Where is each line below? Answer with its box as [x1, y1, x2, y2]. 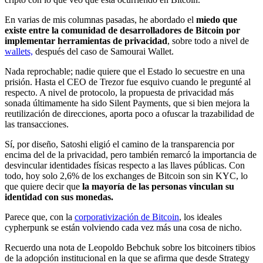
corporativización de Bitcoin [75, 212, 179, 222]
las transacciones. [5, 119, 69, 130]
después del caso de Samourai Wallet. [33, 46, 174, 57]
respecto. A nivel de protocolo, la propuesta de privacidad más [5, 87, 234, 98]
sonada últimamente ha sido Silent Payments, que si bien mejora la [5, 98, 249, 109]
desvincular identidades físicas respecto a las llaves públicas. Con [5, 160, 245, 171]
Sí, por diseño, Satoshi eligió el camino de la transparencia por [5, 139, 234, 150]
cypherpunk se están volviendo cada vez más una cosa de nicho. [5, 222, 242, 233]
